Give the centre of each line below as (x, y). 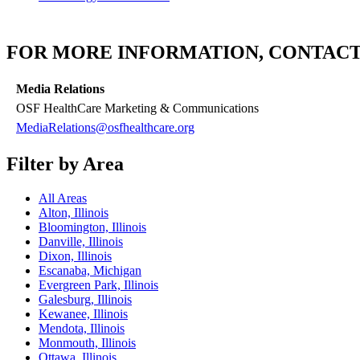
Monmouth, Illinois (87, 343)
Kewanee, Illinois (83, 314)
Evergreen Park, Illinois (98, 285)
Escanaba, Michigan (90, 271)
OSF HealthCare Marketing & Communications (137, 108)
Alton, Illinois (74, 213)
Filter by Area (65, 164)
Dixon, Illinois (75, 256)
